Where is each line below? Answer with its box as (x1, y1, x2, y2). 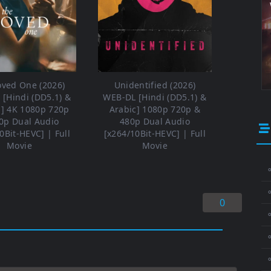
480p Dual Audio (119, 116, 191, 128)
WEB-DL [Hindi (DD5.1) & (103, 91, 207, 103)
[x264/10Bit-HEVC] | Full (103, 128, 206, 140)
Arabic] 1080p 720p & (109, 103, 201, 116)
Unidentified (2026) (114, 79, 196, 91)
